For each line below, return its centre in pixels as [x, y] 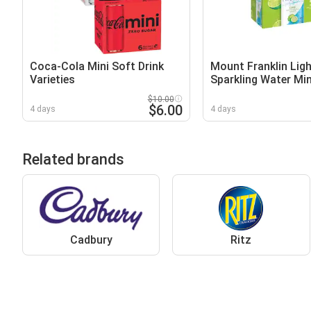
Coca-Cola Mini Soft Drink [97, 66]
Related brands [73, 159]
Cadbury [91, 239]
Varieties [52, 79]
